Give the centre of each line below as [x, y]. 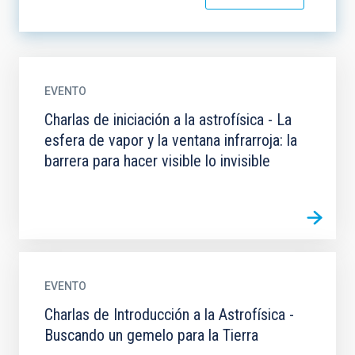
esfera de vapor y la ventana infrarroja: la [171, 140]
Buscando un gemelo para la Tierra [151, 335]
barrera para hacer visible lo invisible [157, 161]
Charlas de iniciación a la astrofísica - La [168, 120]
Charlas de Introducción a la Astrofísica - [169, 315]
